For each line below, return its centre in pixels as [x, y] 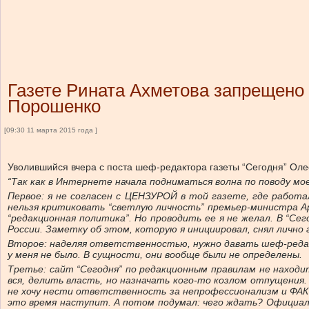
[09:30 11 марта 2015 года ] [51, 130]
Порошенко [54, 106]
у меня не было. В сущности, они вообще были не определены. [155, 255]
